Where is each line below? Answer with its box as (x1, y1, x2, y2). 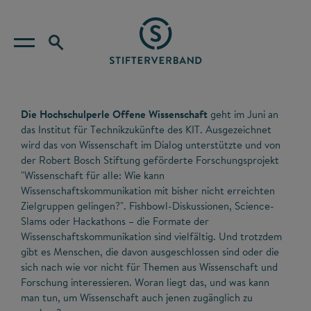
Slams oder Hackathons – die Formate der (21, 214, 209, 228)
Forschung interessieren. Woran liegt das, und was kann (21, 275, 269, 289)
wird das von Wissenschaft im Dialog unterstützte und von (21, 137, 280, 152)
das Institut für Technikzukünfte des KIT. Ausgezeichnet (21, 122, 271, 137)
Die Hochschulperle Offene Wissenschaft (21, 107, 208, 121)
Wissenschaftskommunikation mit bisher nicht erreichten (21, 183, 275, 198)
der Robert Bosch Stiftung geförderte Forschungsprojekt (21, 153, 279, 167)
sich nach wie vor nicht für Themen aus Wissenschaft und (21, 260, 278, 274)
